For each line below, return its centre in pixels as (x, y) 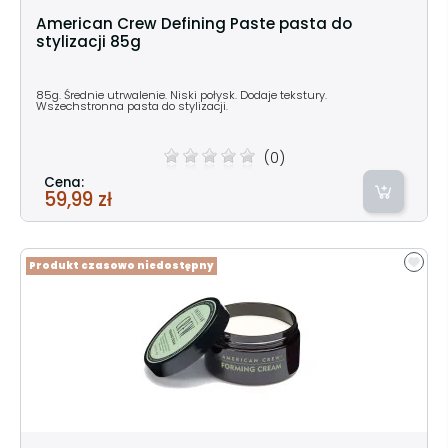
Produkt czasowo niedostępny (121, 265)
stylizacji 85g (88, 41)
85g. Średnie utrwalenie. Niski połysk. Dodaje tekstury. (181, 94)
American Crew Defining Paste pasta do (194, 23)
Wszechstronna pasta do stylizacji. (132, 105)
